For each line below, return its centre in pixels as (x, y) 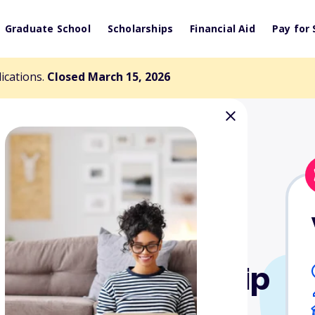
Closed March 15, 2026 (109, 77)
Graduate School (47, 28)
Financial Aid (223, 28)
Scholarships (140, 28)
